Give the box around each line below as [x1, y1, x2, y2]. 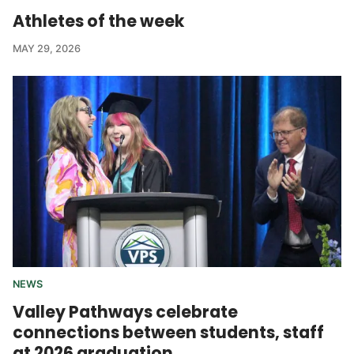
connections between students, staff [13, 321, 324, 345]
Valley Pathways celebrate [13, 300, 238, 324]
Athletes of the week [13, 9, 184, 33]
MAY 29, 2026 [13, 43, 81, 55]
